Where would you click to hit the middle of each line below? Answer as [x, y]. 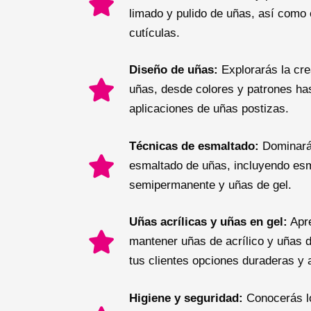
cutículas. [155, 33]
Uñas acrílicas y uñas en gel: [209, 222]
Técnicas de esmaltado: [194, 146]
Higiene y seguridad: [186, 298]
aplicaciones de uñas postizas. [209, 109]
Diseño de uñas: [174, 70]
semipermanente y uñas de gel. [211, 185]
